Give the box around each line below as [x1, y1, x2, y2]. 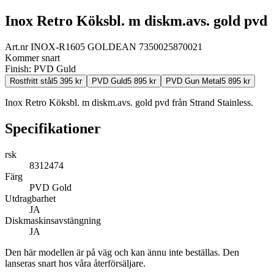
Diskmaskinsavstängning [5, 215, 101, 226]
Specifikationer [5, 120, 101, 136]
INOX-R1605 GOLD [31, 41, 116, 52]
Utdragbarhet [5, 193, 56, 204]
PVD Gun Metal [166, 76, 221, 86]
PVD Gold [29, 182, 72, 193]
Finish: [5, 63, 31, 74]
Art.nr [5, 41, 31, 52]
